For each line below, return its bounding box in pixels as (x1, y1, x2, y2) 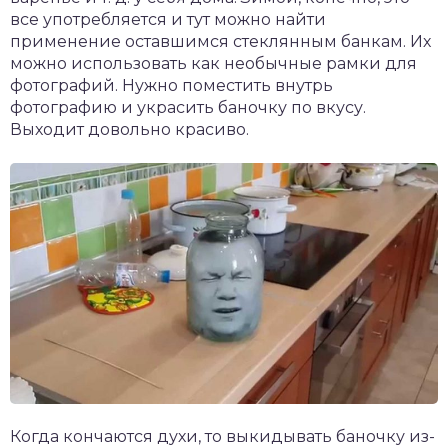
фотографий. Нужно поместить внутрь (10, 76, 333, 96)
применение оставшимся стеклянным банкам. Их (10, 32, 431, 52)
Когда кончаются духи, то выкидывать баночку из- (10, 426, 435, 446)
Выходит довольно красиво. (10, 120, 249, 140)
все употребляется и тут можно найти (10, 10, 326, 30)
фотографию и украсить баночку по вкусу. (10, 98, 366, 118)
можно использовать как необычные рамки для (10, 54, 417, 74)
